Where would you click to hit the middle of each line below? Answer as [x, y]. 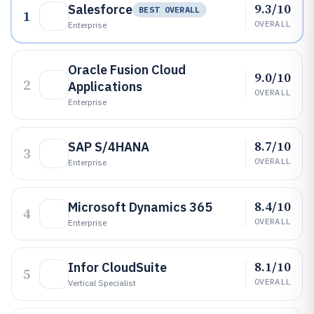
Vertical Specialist [102, 283]
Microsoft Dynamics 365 [140, 207]
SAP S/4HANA [109, 147]
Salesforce [100, 9]
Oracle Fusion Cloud [127, 70]
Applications [105, 87]
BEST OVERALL [170, 9]
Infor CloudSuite [117, 267]
